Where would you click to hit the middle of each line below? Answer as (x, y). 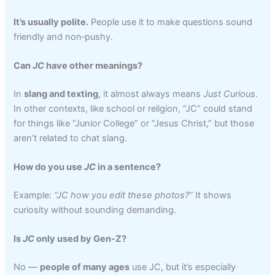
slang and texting (61, 94)
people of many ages (85, 267)
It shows (212, 196)
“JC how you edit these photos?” (124, 196)
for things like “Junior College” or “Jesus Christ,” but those (134, 123)
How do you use (49, 167)
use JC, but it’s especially (183, 267)
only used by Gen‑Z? (81, 239)
